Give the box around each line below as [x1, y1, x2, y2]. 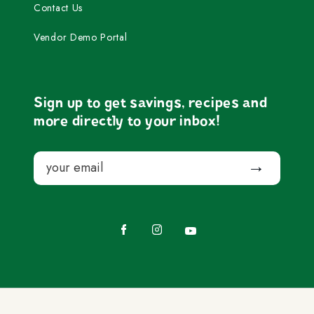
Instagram [156, 213, 203, 226]
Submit [241, 151, 269, 165]
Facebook [123, 213, 166, 226]
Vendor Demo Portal [34, 29, 128, 44]
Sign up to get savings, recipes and [34, 93, 268, 112]
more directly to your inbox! [34, 111, 221, 130]
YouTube [189, 214, 228, 228]
